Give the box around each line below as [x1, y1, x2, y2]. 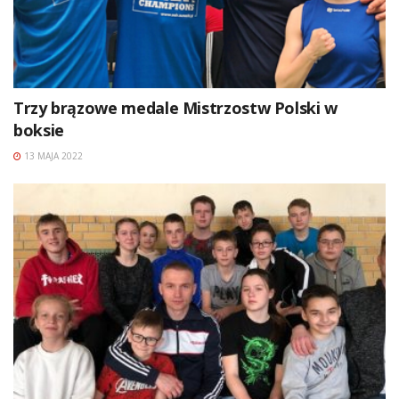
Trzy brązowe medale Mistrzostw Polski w [13, 97, 338, 119]
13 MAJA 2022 [21, 150, 83, 163]
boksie [13, 119, 64, 142]
